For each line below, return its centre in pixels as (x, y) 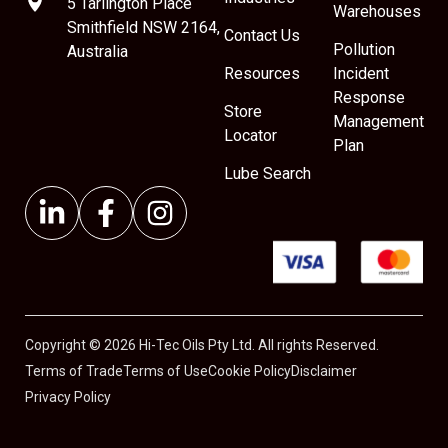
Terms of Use (165, 371)
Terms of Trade (74, 371)
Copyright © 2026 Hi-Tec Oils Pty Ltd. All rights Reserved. (202, 345)
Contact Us (262, 36)
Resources (262, 74)
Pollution (363, 50)
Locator (250, 136)
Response (368, 98)
